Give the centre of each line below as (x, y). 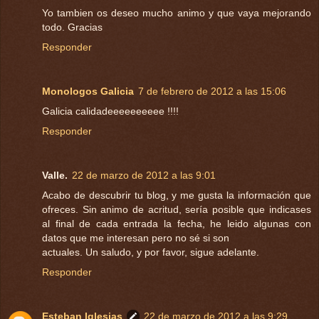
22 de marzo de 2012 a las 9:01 (144, 176)
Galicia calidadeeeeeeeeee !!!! (110, 111)
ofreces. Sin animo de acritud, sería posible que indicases (177, 210)
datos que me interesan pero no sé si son (136, 238)
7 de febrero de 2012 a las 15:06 (212, 91)
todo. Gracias (72, 27)
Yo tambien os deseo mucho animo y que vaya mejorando (177, 13)
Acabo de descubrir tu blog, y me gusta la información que (177, 195)
